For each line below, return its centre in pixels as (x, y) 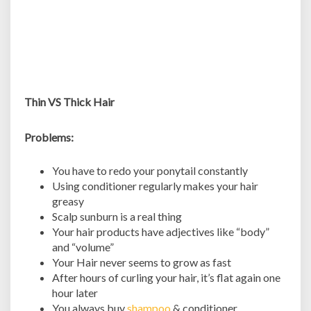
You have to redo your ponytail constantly (150, 170)
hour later (75, 293)
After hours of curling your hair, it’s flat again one (166, 277)
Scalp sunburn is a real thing (117, 216)
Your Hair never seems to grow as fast (142, 262)
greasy (68, 201)
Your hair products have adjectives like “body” (161, 232)
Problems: (49, 137)
